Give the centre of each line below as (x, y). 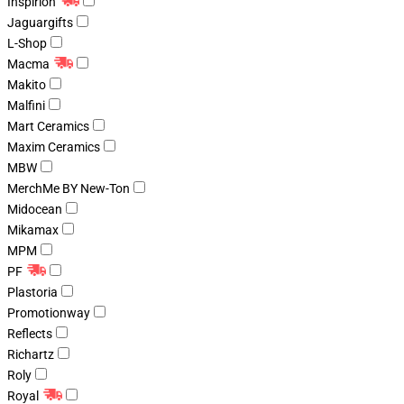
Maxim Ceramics (54, 147)
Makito (27, 84)
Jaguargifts (40, 22)
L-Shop (27, 43)
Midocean (35, 209)
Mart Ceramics (48, 126)
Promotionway (49, 312)
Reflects (30, 333)
